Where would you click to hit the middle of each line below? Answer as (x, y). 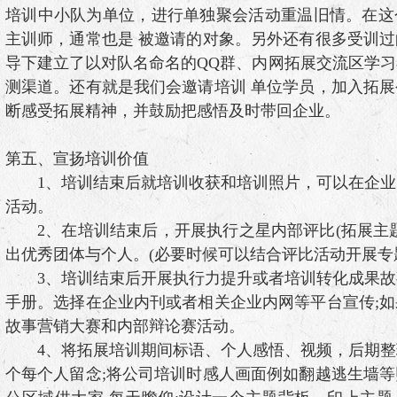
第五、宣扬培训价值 (77, 159)
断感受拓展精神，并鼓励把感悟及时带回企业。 (172, 111)
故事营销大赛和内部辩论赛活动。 (125, 326)
